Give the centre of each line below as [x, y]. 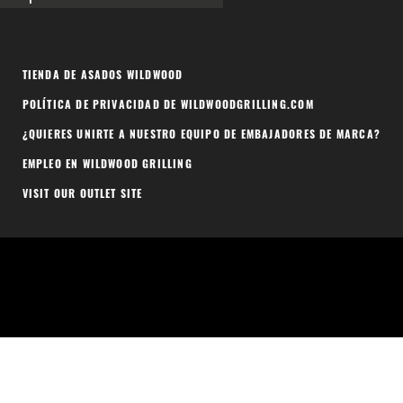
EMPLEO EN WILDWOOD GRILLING [107, 166]
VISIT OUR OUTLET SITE [82, 196]
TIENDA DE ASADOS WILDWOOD [103, 77]
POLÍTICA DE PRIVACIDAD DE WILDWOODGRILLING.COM [168, 107]
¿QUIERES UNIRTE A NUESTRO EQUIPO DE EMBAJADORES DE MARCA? [201, 136]
